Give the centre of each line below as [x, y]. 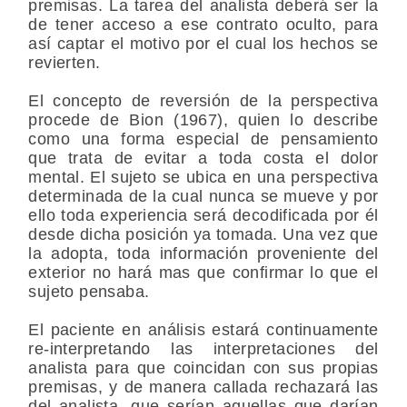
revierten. [65, 62]
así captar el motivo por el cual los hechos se [203, 43]
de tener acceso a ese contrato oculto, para [203, 24]
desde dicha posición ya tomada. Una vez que [203, 234]
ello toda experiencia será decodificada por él [203, 215]
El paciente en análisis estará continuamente [203, 329]
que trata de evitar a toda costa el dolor [203, 158]
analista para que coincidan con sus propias [203, 367]
